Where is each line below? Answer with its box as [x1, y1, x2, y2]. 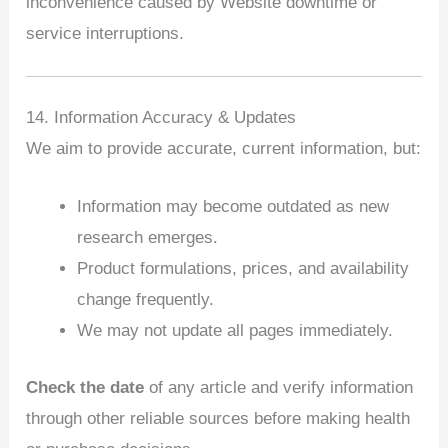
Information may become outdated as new [77, 197, 390, 217]
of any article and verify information [144, 377, 414, 397]
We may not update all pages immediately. [77, 321, 394, 341]
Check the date [26, 377, 145, 397]
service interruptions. [26, 23, 185, 43]
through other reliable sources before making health [26, 408, 411, 428]
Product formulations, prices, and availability [77, 259, 410, 279]
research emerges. [77, 228, 219, 248]
